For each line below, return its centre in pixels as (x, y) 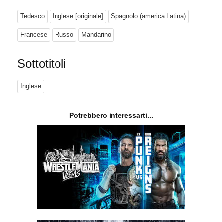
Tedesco (32, 17)
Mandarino (96, 35)
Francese (34, 35)
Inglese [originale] (78, 17)
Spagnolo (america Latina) (148, 17)
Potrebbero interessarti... (111, 116)
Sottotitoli (42, 64)
